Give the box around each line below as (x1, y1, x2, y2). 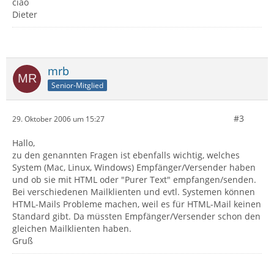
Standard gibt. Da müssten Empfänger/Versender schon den (12, 210, 261, 222)
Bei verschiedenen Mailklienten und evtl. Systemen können (12, 186, 255, 198)
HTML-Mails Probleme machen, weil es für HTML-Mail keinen (12, 198, 261, 210)
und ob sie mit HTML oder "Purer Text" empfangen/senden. (12, 174, 256, 185)
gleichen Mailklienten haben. (12, 223, 131, 234)
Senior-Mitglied (51, 80, 103, 91)
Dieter (12, 9, 37, 20)
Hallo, (12, 137, 35, 149)
